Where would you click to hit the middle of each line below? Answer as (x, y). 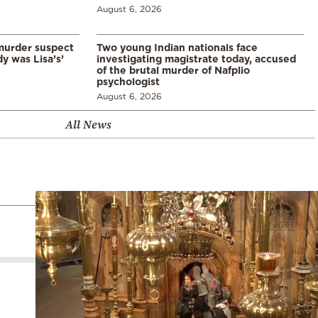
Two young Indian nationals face (177, 47)
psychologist (128, 81)
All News (88, 124)
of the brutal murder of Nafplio (173, 70)
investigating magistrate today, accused (196, 58)
